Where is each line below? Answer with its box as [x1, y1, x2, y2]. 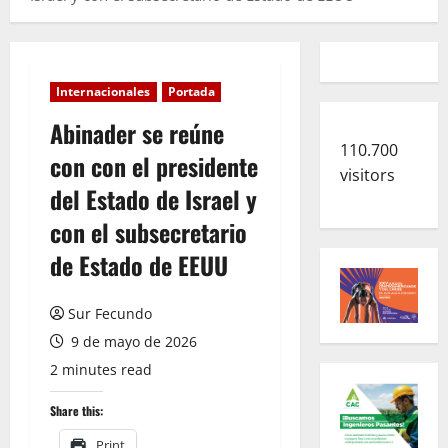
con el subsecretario [50, 213, 247, 250]
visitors [339, 163, 395, 186]
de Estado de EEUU [50, 246, 228, 283]
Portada [167, 82, 216, 100]
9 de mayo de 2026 [67, 331, 197, 351]
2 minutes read [50, 359, 152, 379]
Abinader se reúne [50, 114, 224, 151]
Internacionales [56, 82, 151, 100]
